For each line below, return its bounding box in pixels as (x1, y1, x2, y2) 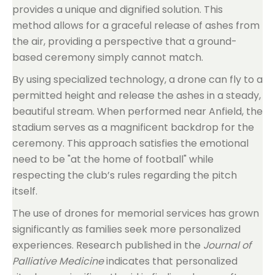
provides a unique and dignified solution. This (12, 2, 223, 17)
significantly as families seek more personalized (12, 222, 241, 236)
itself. (12, 184, 37, 198)
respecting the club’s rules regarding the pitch (12, 168, 237, 182)
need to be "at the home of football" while (12, 152, 214, 166)
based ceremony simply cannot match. (12, 50, 203, 64)
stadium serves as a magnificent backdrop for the (12, 120, 254, 134)
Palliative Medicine (12, 254, 104, 268)
